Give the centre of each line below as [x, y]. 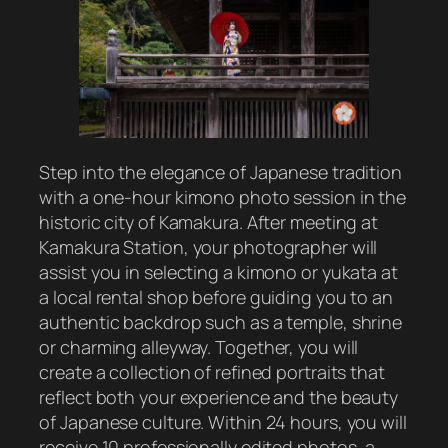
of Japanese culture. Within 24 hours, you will [223, 421]
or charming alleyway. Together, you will [199, 346]
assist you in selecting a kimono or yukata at [218, 271]
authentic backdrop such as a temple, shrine [221, 321]
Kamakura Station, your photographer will [208, 246]
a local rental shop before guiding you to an [216, 296]
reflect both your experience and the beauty [219, 396]
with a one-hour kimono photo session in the [223, 196]
